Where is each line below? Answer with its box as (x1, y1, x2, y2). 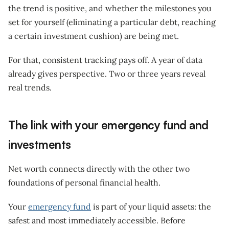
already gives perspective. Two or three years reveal (8, 68, 205, 79)
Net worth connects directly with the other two (8, 163, 190, 174)
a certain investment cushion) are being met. (8, 30, 179, 41)
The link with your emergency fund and (8, 117, 209, 132)
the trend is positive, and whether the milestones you (8, 3, 212, 13)
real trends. (8, 82, 52, 93)
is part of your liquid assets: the (91, 201, 211, 212)
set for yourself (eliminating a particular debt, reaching (8, 16, 216, 27)
